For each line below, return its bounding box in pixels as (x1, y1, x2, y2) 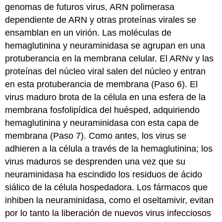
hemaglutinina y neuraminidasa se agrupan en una (5, 40, 206, 51)
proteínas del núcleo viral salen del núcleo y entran (5, 66, 206, 76)
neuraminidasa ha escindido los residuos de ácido (5, 169, 203, 179)
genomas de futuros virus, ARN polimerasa (5, 1, 175, 12)
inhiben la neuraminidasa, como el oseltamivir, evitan (5, 195, 214, 205)
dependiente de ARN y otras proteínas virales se (5, 14, 197, 25)
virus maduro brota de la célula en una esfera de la (5, 92, 206, 102)
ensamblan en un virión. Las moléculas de (5, 27, 172, 38)
